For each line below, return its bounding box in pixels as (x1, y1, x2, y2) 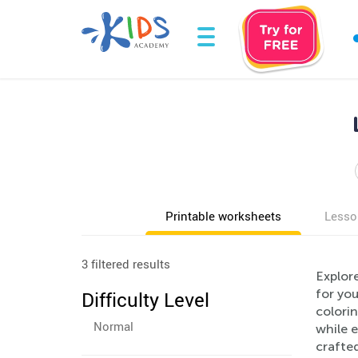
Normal (93, 318, 133, 334)
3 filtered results (82, 256, 170, 272)
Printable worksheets (165, 208, 281, 224)
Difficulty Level (82, 287, 209, 312)
